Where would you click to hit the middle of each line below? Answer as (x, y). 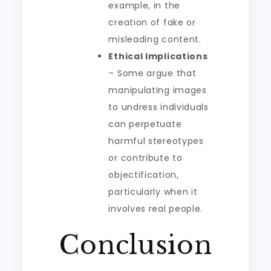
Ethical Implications (158, 56)
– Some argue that (152, 73)
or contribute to (145, 158)
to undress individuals (158, 107)
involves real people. (156, 209)
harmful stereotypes (156, 141)
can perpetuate (145, 124)
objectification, (144, 175)
